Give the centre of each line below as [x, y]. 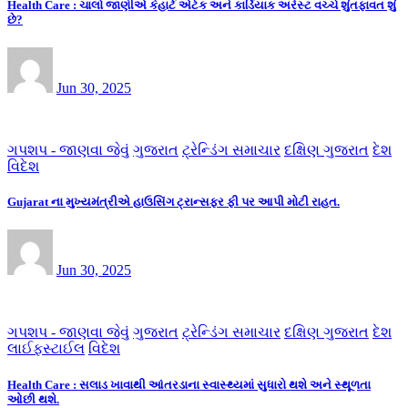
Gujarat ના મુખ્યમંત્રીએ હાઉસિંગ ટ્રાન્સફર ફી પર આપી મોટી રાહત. [173, 202]
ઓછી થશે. [33, 399]
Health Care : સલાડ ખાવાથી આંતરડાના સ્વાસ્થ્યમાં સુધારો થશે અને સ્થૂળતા [189, 384]
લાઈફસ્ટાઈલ [46, 349]
